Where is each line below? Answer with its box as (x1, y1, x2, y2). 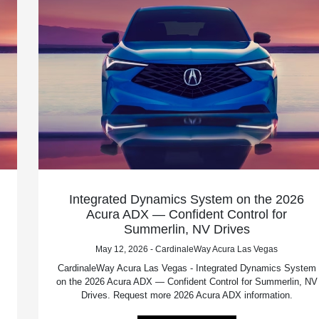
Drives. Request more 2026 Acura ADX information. (80, 289, 293, 300)
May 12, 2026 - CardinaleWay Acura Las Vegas (95, 244, 278, 254)
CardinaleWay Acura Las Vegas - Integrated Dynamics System (57, 262, 316, 273)
